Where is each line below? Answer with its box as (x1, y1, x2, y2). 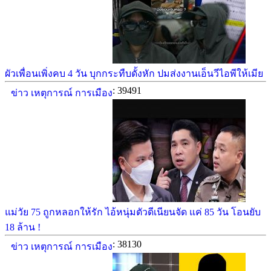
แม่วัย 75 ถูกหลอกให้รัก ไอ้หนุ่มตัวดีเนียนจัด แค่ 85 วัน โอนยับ (5, 207, 261, 217)
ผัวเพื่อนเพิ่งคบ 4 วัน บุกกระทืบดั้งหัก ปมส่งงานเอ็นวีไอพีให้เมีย (5, 68, 263, 79)
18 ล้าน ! (5, 222, 41, 232)
